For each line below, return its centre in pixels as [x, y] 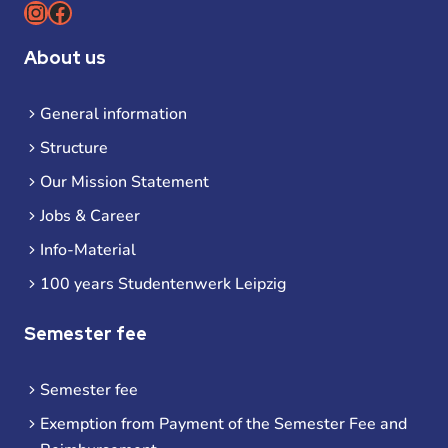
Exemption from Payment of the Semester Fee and [223, 423]
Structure [74, 147]
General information [113, 113]
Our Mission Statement [124, 181]
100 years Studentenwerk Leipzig [163, 283]
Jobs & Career [90, 215]
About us [65, 57]
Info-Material [88, 249]
